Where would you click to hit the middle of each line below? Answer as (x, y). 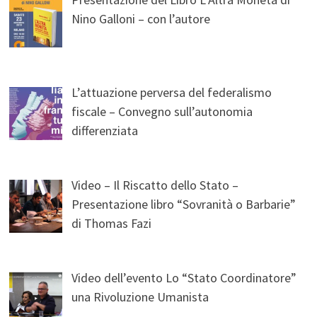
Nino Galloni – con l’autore (141, 19)
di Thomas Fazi (112, 224)
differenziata (105, 131)
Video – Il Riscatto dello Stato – (155, 185)
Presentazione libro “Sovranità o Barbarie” (184, 204)
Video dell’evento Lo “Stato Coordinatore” (184, 278)
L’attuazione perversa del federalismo (172, 93)
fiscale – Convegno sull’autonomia (162, 112)
